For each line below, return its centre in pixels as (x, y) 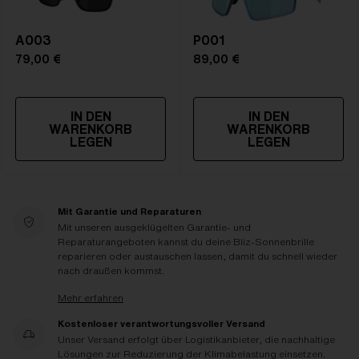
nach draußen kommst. (111, 270)
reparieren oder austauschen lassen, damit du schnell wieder (198, 256)
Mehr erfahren (91, 298)
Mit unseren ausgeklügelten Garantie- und (154, 227)
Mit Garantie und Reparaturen (129, 211)
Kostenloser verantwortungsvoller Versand (161, 323)
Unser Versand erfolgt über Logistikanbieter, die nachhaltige (196, 339)
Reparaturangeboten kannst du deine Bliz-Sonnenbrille (186, 242)
